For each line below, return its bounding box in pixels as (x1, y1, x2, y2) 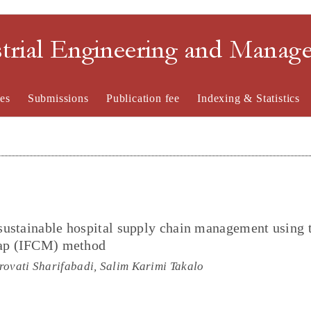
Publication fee (106, 92, 180, 104)
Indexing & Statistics (197, 92, 301, 104)
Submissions (27, 92, 89, 104)
